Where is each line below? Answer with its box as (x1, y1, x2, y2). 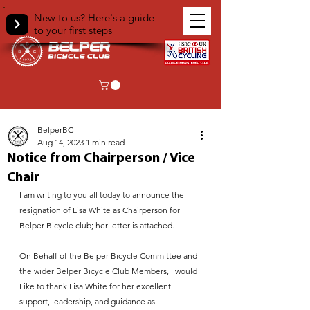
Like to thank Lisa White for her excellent (19, 280, 173, 291)
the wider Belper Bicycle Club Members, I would (19, 265, 199, 276)
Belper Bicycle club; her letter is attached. (19, 219, 174, 230)
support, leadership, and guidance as (19, 295, 157, 307)
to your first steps (34, 24, 112, 37)
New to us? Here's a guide (34, 11, 154, 24)
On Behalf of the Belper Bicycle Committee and (19, 250, 199, 261)
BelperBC (37, 124, 73, 135)
